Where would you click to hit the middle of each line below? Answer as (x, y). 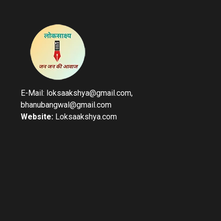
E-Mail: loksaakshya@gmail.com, (77, 93)
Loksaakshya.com (85, 117)
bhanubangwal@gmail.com (66, 105)
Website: (37, 117)
